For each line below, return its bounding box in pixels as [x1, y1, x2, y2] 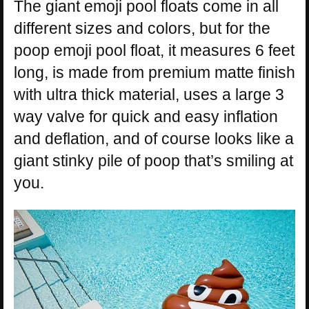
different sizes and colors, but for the [14, 19, 270, 37]
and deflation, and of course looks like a [14, 129, 294, 148]
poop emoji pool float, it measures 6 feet [14, 41, 295, 59]
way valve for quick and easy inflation [14, 107, 278, 126]
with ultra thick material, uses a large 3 [14, 85, 284, 103]
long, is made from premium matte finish [14, 63, 295, 81]
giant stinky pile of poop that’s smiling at [14, 151, 293, 170]
